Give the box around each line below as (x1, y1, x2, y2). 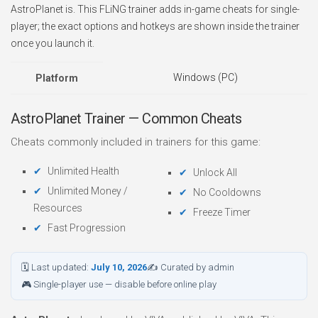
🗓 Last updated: (21, 262, 91, 273)
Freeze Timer (193, 207, 251, 218)
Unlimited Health (48, 165, 119, 177)
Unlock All (193, 167, 237, 178)
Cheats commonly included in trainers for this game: (11, 136, 261, 148)
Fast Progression (48, 222, 126, 234)
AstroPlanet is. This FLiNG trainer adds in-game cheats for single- (11, 4, 300, 15)
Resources (33, 202, 82, 214)
